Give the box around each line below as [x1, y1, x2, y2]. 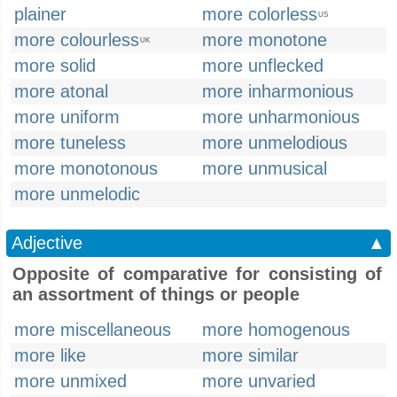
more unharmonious [202, 107, 360, 127]
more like [14, 346, 86, 365]
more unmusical [202, 159, 327, 178]
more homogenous [202, 320, 350, 339]
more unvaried [202, 371, 315, 391]
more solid [14, 56, 96, 75]
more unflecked [202, 56, 323, 75]
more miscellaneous [14, 320, 171, 339]
